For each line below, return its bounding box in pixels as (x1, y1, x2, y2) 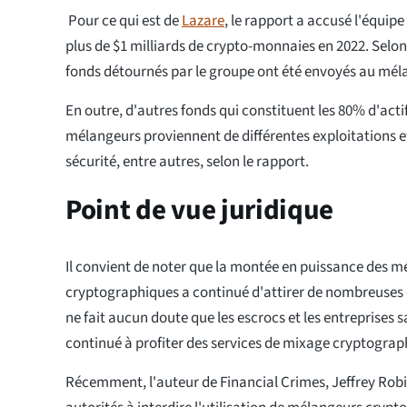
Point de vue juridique (65, 190, 339, 231)
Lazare (182, 10, 224, 33)
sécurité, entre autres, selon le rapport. (65, 151, 309, 174)
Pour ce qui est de (65, 10, 182, 33)
